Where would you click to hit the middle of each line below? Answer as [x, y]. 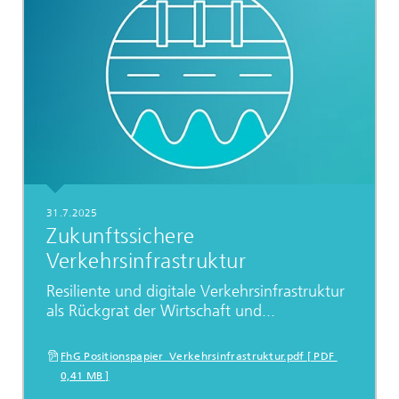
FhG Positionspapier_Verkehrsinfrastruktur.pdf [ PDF [199, 356]
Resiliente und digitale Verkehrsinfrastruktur [195, 292]
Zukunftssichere [121, 236]
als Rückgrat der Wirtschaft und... [161, 311]
